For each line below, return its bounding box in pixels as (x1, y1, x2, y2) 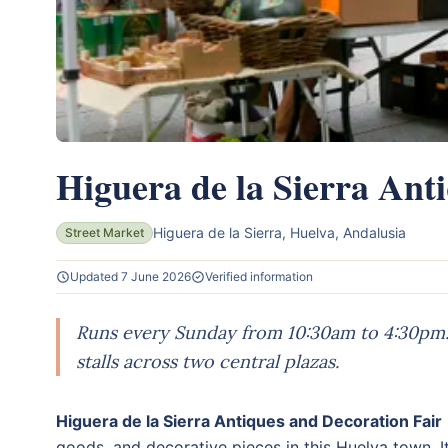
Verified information (205, 268, 313, 284)
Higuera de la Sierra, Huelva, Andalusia (153, 223, 406, 241)
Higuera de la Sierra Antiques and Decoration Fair (56, 410, 442, 431)
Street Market (65, 224, 144, 240)
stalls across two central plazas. (76, 349, 339, 373)
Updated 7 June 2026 (70, 268, 191, 284)
